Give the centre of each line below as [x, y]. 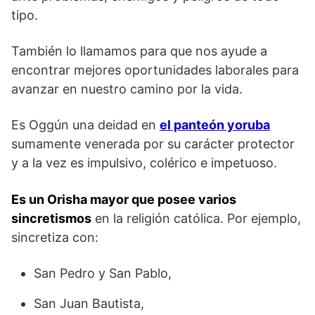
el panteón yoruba [215, 124]
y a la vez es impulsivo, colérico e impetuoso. [144, 162]
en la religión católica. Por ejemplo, [196, 218]
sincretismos [51, 218]
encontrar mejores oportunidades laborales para [155, 70]
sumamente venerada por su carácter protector [153, 143]
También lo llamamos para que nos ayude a [139, 51]
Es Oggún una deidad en [85, 124]
